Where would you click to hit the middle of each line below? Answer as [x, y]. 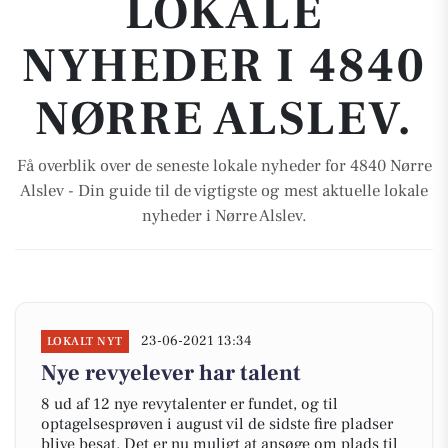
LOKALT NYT [85, 341]
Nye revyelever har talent [171, 373]
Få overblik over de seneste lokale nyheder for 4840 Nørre [224, 166]
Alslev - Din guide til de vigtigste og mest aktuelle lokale [224, 191]
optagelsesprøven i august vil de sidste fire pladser [217, 424]
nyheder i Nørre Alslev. [224, 216]
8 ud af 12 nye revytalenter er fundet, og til [189, 404]
